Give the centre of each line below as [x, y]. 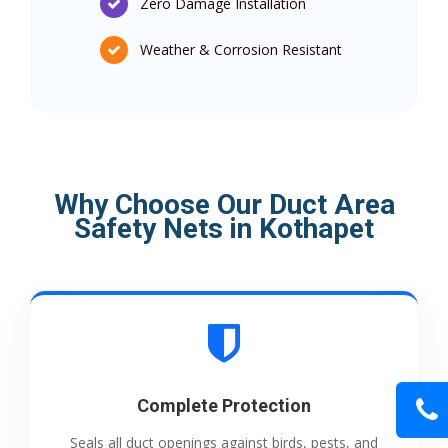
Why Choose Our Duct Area [224, 204]
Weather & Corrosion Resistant [241, 49]
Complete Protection [224, 405]
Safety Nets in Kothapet [224, 228]
